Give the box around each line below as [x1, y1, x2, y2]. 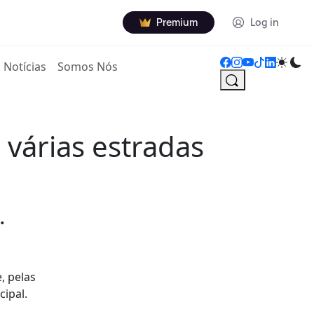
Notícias [4, 59, 47, 74]
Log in [250, 15, 279, 29]
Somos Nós [57, 59, 118, 74]
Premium [156, 15, 198, 29]
